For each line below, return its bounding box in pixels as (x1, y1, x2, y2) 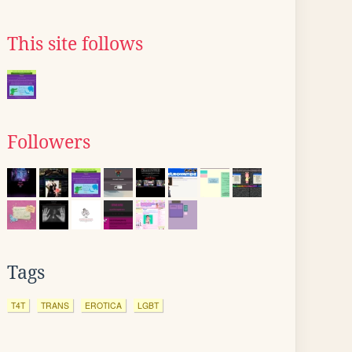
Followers (7, 132, 90, 152)
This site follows (7, 34, 143, 54)
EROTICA (85, 299, 122, 311)
